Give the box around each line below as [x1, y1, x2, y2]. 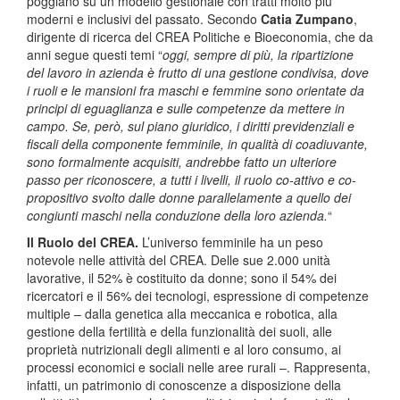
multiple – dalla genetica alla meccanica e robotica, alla [27, 304, 337, 323]
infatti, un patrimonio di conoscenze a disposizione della [27, 376, 341, 395]
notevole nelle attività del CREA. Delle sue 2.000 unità [27, 251, 330, 270]
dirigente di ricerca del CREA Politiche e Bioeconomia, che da [27, 28, 373, 46]
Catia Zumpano [261, 10, 354, 29]
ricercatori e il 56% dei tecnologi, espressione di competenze [27, 287, 369, 305]
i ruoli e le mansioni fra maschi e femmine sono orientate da [27, 81, 364, 100]
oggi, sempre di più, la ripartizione [162, 46, 354, 64]
